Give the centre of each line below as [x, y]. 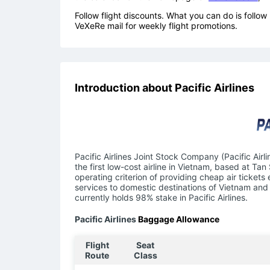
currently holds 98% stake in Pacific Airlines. [161, 198]
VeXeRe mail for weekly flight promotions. [156, 25]
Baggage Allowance [178, 219]
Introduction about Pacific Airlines [165, 87]
